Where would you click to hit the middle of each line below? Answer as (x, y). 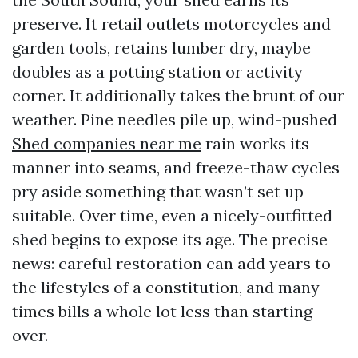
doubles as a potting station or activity (157, 72)
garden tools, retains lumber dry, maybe (161, 48)
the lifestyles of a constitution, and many (166, 287)
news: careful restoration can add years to (171, 263)
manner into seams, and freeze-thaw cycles (176, 167)
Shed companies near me (107, 143)
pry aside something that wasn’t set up (158, 191)
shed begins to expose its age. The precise (170, 239)
